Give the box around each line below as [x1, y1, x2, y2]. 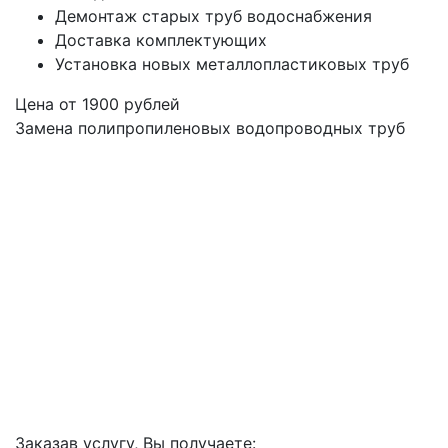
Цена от [15, 94, 82, 115]
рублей [119, 94, 180, 115]
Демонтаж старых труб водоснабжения [55, 6, 372, 27]
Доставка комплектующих [55, 30, 267, 51]
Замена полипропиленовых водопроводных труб [15, 118, 405, 139]
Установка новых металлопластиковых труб [55, 54, 409, 75]
